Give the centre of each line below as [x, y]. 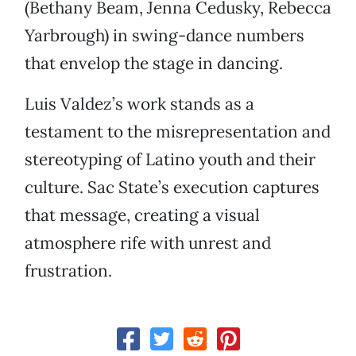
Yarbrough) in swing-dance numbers [164, 36]
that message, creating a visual [142, 215]
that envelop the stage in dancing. [154, 64]
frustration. [68, 271]
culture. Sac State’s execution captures [172, 188]
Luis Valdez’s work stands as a [139, 104]
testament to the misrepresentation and [178, 132]
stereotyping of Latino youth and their [170, 160]
